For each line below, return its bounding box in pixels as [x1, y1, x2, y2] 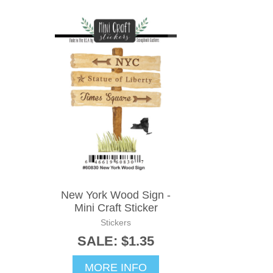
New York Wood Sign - [61, 189, 171, 202]
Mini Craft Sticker [74, 202, 158, 214]
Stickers [101, 218, 131, 228]
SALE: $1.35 [77, 233, 154, 249]
